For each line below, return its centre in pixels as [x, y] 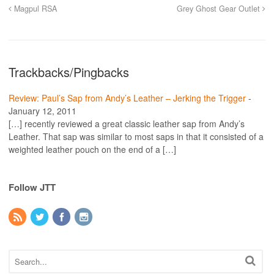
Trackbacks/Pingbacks [69, 72]
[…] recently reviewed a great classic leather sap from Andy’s [127, 124]
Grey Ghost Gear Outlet [220, 9]
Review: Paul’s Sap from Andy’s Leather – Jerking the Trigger [127, 98]
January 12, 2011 [43, 111]
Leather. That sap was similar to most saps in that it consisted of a [136, 137]
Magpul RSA [34, 9]
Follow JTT [32, 187]
